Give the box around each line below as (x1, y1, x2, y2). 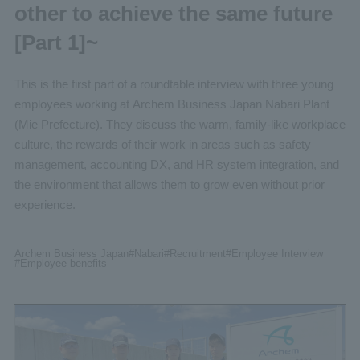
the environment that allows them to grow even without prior (14, 178, 325, 192)
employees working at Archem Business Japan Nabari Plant (14, 97, 329, 112)
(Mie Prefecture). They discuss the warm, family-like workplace (14, 117, 346, 132)
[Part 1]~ (14, 30, 98, 55)
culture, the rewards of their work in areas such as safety (14, 137, 311, 152)
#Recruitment (163, 247, 226, 260)
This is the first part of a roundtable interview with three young (14, 77, 333, 92)
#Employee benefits (14, 257, 107, 270)
